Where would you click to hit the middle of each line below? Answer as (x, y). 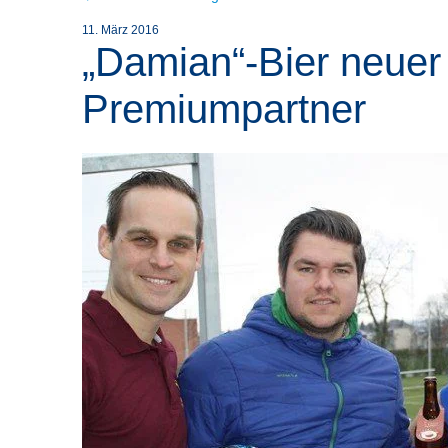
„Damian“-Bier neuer (262, 62)
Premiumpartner (224, 109)
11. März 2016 (121, 30)
